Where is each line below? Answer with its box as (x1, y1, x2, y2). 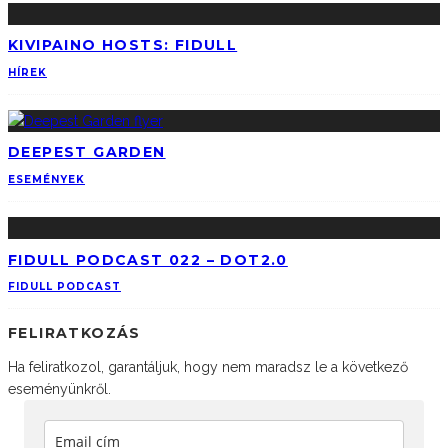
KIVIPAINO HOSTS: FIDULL (8, 36, 238, 55)
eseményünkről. (8, 381, 111, 398)
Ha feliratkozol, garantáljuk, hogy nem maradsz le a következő (8, 359, 408, 376)
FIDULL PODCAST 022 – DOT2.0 (8, 250, 288, 269)
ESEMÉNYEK (8, 173, 85, 187)
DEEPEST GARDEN (8, 143, 166, 162)
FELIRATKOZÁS (8, 324, 141, 343)
